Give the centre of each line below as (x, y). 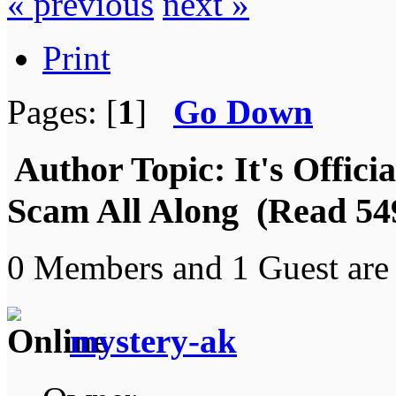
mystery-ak (153, 340)
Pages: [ (62, 111)
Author (69, 169)
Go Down (243, 111)
